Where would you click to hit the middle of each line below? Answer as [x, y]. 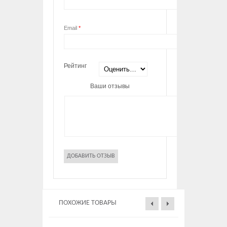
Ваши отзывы [110, 86]
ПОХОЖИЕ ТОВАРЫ [88, 203]
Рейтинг [75, 66]
